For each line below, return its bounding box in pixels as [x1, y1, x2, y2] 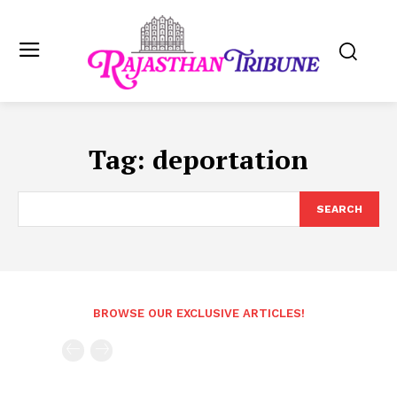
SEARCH [316, 202, 362, 215]
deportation [152, 141, 308, 177]
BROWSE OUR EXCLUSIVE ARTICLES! [92, 306, 305, 320]
